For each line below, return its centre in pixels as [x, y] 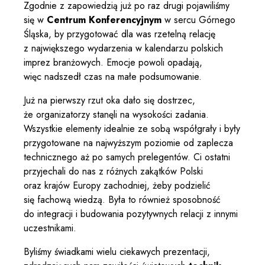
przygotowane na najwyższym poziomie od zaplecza [128, 143]
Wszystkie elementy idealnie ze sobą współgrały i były [132, 129]
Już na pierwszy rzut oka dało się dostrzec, [109, 101]
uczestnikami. [50, 228]
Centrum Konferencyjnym [104, 20]
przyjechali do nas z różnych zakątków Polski [113, 172]
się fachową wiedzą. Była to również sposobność [122, 200]
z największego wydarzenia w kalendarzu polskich [123, 49]
